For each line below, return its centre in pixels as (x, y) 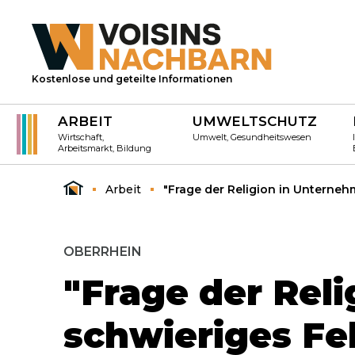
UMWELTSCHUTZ (255, 121)
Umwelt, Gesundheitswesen (252, 137)
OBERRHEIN (103, 252)
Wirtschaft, (81, 137)
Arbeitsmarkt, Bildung (105, 148)
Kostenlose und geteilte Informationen (132, 79)
